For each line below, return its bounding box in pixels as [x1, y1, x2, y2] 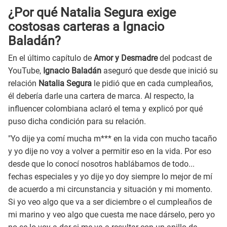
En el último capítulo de [8, 53, 92, 63]
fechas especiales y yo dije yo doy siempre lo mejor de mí [8, 172, 212, 182]
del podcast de [158, 53, 212, 63]
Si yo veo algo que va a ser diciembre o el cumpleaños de [8, 197, 212, 207]
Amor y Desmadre [92, 53, 158, 63]
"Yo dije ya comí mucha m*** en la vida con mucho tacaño [8, 134, 217, 144]
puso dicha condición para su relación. [8, 117, 146, 127]
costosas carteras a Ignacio [8, 19, 164, 34]
